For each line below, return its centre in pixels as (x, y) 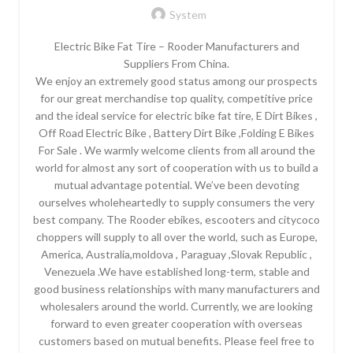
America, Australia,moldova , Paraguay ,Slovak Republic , (176, 254)
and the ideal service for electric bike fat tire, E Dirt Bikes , (176, 115)
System (188, 14)
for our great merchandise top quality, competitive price (176, 98)
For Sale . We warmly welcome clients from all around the (176, 150)
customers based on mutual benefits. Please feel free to (176, 340)
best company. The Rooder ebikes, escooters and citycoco (176, 219)
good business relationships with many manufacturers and (176, 288)
